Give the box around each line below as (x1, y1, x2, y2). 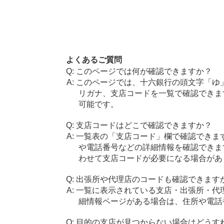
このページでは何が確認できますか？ (75, 67, 212, 75)
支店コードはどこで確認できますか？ (75, 121, 212, 129)
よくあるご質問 (65, 55, 122, 64)
